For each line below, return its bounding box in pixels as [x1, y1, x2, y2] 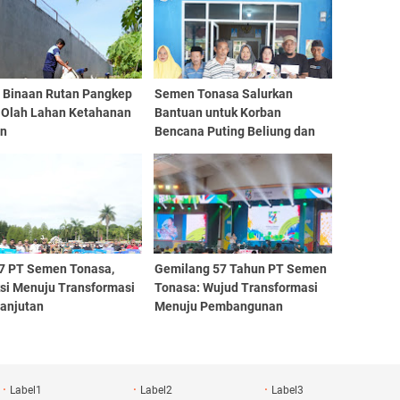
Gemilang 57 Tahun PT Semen [154, 262, 327, 276]
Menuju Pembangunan [154, 299, 283, 313]
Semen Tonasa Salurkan [154, 87, 293, 101]
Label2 [140, 384, 173, 396]
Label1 [9, 384, 42, 396]
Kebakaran [154, 143, 216, 157]
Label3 [271, 384, 304, 396]
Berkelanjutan [154, 318, 235, 332]
